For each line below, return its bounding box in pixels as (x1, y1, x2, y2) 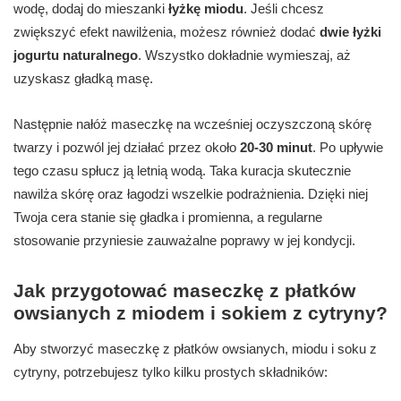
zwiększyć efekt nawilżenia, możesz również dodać (13, 24, 320, 40)
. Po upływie (312, 140, 383, 156)
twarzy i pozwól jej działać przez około (13, 140, 240, 156)
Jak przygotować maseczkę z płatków (13, 280, 355, 302)
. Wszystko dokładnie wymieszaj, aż (138, 47, 351, 64)
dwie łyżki (320, 24, 381, 40)
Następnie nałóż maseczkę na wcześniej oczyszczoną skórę (13, 116, 371, 132)
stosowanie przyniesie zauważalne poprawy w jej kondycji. (13, 233, 355, 249)
